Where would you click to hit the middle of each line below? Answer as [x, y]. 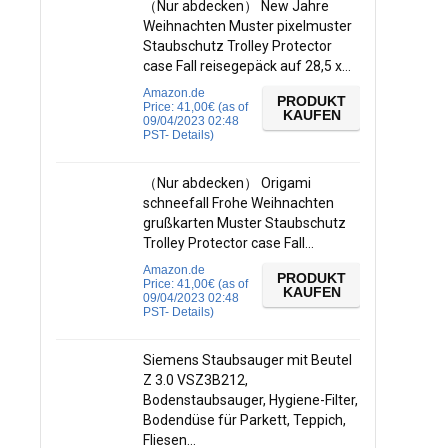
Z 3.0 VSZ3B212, [195, 380]
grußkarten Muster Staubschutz [244, 223]
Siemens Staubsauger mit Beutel [247, 360]
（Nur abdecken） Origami [227, 183]
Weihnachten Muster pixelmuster [247, 26]
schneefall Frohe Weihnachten [238, 203]
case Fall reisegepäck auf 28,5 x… [247, 66]
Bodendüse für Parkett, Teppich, [244, 420]
